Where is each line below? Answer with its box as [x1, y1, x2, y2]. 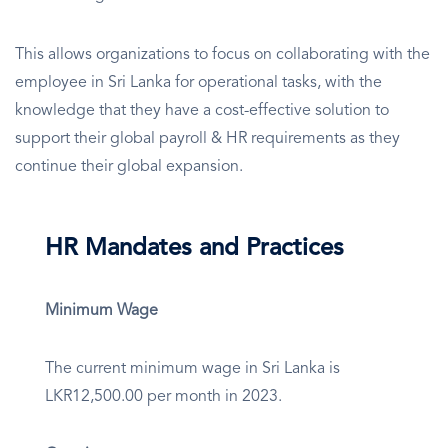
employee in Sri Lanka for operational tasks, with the [15, 75, 382, 92]
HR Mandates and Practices [45, 237, 344, 262]
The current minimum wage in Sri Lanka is [45, 361, 340, 378]
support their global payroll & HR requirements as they [15, 131, 400, 148]
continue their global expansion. [15, 159, 243, 176]
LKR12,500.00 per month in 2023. [45, 389, 282, 406]
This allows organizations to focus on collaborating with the [15, 47, 430, 64]
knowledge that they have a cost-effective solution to [15, 103, 389, 120]
